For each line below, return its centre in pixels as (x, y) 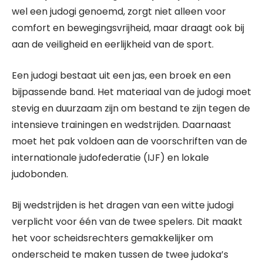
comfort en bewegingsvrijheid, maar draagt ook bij (128, 28)
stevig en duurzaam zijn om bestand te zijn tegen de (131, 108)
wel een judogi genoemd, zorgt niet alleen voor (119, 11)
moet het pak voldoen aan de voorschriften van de (129, 141)
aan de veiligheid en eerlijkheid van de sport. (113, 44)
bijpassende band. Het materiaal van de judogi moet (131, 92)
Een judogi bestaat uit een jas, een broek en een (121, 75)
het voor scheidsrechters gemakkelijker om (112, 238)
